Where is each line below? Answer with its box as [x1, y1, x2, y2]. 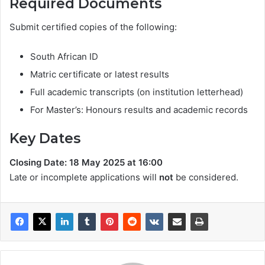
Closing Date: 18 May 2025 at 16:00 [9, 156, 163, 168]
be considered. [173, 171, 238, 183]
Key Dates [9, 130, 80, 147]
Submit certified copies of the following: [9, 21, 177, 33]
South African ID [30, 51, 98, 63]
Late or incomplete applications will [9, 171, 159, 183]
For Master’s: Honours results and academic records [30, 104, 248, 116]
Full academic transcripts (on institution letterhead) [30, 86, 243, 98]
